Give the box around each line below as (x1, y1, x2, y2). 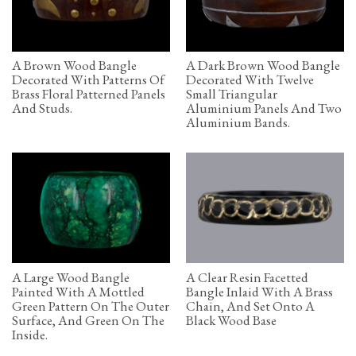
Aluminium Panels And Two (186, 99, 342, 118)
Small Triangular (186, 85, 277, 103)
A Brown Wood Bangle (12, 56, 137, 75)
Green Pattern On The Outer (12, 296, 169, 315)
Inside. (12, 325, 48, 343)
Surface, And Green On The (12, 311, 164, 329)
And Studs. (12, 99, 72, 118)
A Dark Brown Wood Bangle (186, 56, 340, 75)
